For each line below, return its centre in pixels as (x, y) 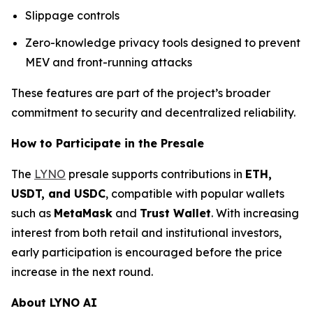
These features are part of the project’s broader (141, 93)
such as (32, 213)
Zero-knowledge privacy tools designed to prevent (163, 42)
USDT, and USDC (58, 193)
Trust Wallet (175, 213)
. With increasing (255, 213)
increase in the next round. (82, 271)
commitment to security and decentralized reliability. (153, 112)
